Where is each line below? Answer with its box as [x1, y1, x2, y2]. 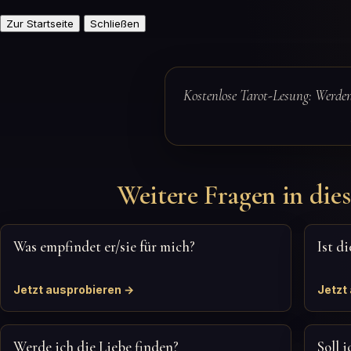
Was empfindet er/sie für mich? [13, 238, 195, 255]
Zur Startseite [6, 17, 74, 30]
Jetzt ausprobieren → [13, 283, 134, 296]
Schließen [90, 17, 139, 30]
